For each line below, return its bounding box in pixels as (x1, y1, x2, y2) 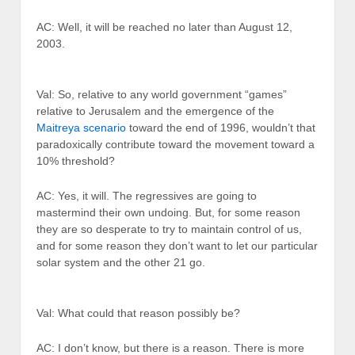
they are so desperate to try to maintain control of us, (36, 222, 302, 235)
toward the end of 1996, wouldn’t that (126, 121, 315, 135)
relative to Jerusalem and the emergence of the (36, 105, 274, 118)
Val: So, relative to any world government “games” (36, 88, 287, 101)
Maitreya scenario (36, 121, 126, 135)
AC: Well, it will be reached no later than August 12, (36, 20, 292, 33)
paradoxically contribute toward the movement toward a (36, 138, 315, 151)
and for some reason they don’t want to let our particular (36, 239, 318, 252)
